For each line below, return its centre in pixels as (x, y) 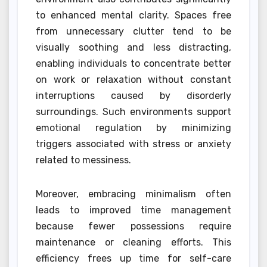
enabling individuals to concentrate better (133, 64)
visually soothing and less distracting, (133, 48)
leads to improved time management (133, 210)
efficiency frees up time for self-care (133, 259)
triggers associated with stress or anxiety (133, 144)
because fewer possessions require (133, 226)
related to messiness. (83, 160)
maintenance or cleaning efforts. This (133, 243)
